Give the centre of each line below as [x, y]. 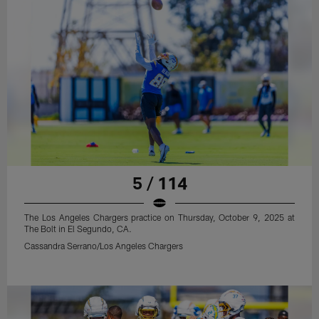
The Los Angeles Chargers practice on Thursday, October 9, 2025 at [159, 218]
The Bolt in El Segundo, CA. [78, 229]
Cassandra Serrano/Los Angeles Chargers [104, 246]
